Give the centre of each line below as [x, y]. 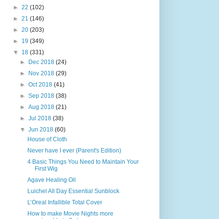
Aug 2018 [42, 107]
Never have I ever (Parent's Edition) [74, 151]
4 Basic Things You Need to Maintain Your [83, 162]
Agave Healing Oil [51, 180]
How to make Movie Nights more [70, 214]
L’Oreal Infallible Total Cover [65, 202]
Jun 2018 [42, 130]
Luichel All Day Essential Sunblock [73, 191]
